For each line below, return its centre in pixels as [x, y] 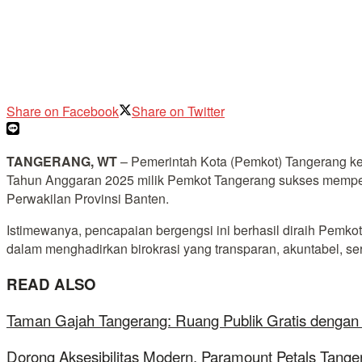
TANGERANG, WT [62, 161]
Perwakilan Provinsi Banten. [88, 198]
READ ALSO [51, 284]
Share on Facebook [63, 111]
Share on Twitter [178, 111]
